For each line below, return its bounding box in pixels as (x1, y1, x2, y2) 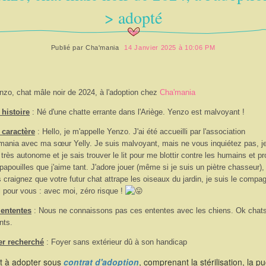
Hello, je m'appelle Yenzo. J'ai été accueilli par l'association (42, 127, 245, 136)
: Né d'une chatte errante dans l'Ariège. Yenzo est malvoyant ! (30, 107, 245, 116)
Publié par (50, 44, 85, 51)
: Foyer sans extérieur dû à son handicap (44, 237, 187, 246)
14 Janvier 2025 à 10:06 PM (124, 44, 216, 51)
